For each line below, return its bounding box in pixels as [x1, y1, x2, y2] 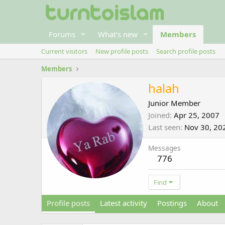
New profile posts [95, 47, 148, 56]
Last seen [148, 122, 180, 133]
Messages [148, 143, 181, 153]
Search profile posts [156, 47, 215, 56]
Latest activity [100, 198, 147, 208]
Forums [49, 29, 75, 39]
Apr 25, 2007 [174, 110, 219, 121]
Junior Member [148, 98, 200, 108]
